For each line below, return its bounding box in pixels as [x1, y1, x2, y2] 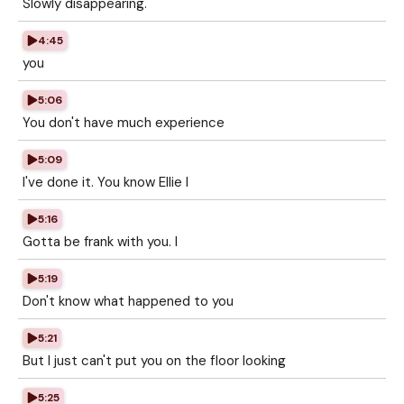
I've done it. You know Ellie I [23, 173, 188, 191]
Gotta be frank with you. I [23, 233, 178, 251]
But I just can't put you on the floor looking [23, 352, 286, 370]
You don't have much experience [23, 114, 225, 132]
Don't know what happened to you [23, 292, 234, 310]
